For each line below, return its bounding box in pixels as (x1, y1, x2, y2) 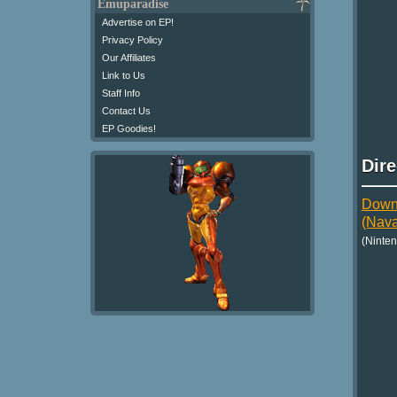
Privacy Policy (102, 35, 163, 45)
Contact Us (102, 105, 151, 116)
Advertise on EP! (102, 17, 174, 27)
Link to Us (102, 70, 145, 81)
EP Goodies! (102, 123, 156, 134)
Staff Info (102, 88, 140, 98)
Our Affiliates (102, 52, 156, 63)
